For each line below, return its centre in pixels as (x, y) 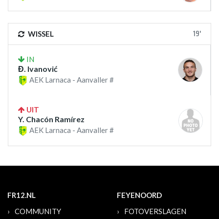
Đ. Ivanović (38, 68)
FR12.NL (22, 195)
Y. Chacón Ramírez (51, 119)
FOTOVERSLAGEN (155, 211)
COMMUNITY (38, 211)
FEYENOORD (139, 195)
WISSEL (40, 33)
